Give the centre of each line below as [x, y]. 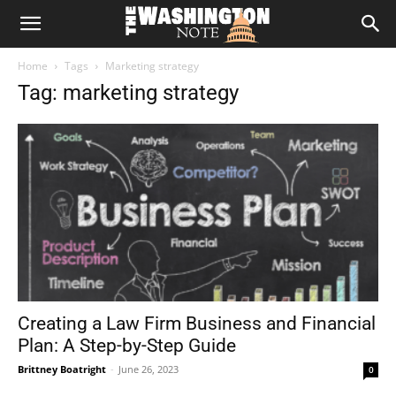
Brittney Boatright [62, 369]
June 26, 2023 [148, 369]
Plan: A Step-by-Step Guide [127, 346]
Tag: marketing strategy [128, 93]
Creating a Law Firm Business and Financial [197, 324]
